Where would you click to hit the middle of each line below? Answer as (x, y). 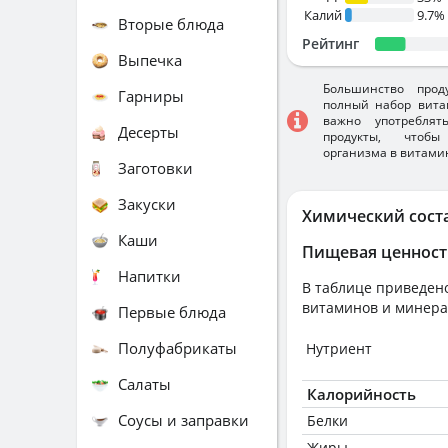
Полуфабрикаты (177, 347)
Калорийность (361, 394)
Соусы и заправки (183, 419)
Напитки (149, 275)
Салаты (144, 383)
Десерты (148, 131)
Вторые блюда (171, 23)
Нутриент (339, 348)
